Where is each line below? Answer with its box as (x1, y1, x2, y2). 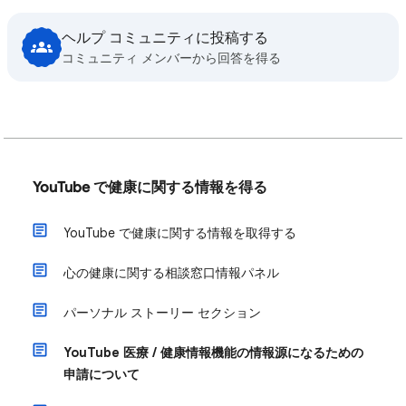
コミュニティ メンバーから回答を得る (62, 50, 281, 66)
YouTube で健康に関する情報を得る (33, 179, 267, 197)
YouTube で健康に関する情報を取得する (63, 225, 296, 241)
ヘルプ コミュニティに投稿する (62, 29, 268, 47)
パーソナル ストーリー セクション (63, 304, 261, 321)
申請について (63, 366, 140, 382)
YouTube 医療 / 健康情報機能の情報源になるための (63, 344, 363, 361)
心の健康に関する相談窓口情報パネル (63, 265, 279, 281)
